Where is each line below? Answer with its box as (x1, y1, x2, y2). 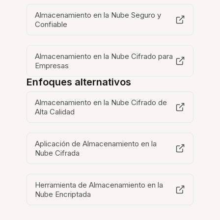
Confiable (35, 20, 68, 29)
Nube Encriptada (35, 190, 91, 199)
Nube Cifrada (35, 148, 80, 158)
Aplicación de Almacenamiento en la (35, 139, 157, 149)
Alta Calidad (35, 107, 75, 117)
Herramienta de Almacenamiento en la (35, 180, 164, 190)
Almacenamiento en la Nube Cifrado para (35, 52, 173, 61)
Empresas (35, 61, 69, 71)
